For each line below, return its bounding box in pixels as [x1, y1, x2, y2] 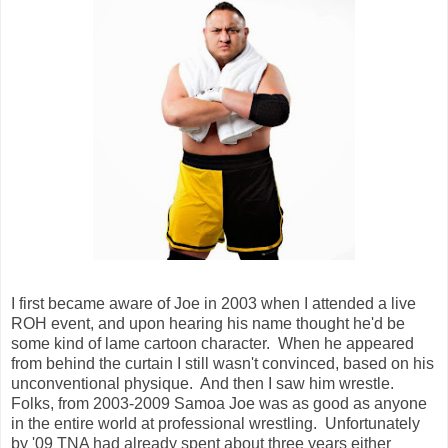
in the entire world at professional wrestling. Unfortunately [11, 415, 420, 433]
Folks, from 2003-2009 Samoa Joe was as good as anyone [11, 395, 427, 413]
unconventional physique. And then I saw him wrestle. [11, 375, 398, 393]
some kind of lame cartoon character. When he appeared [11, 335, 414, 353]
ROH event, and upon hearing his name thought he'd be [11, 315, 405, 333]
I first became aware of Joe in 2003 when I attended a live [11, 295, 416, 313]
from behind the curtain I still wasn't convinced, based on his [11, 355, 434, 373]
